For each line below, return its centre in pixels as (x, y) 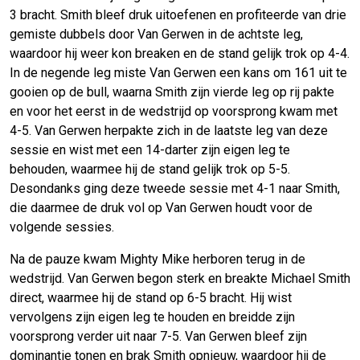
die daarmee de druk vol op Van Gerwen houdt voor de (161, 208)
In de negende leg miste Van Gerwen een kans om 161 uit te (178, 73)
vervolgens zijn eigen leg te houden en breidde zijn (152, 317)
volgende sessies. (62, 227)
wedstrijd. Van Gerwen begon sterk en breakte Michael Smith (180, 279)
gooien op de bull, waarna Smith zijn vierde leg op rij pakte (172, 92)
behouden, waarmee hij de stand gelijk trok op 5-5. (150, 170)
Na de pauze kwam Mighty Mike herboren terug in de (157, 260)
